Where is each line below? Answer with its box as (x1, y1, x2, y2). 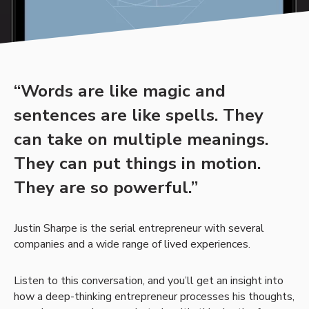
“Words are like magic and (14, 79, 226, 103)
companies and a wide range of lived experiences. (14, 237, 250, 252)
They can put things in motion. (14, 152, 261, 176)
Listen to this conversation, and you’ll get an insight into (14, 273, 283, 289)
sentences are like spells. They (14, 103, 263, 128)
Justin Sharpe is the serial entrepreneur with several (14, 221, 264, 237)
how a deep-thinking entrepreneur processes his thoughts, (14, 289, 295, 305)
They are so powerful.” (14, 176, 198, 200)
